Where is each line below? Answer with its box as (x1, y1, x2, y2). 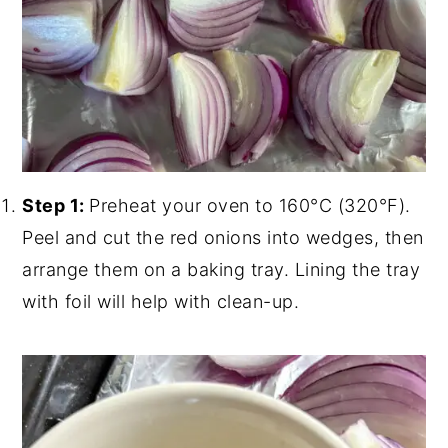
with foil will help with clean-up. (22, 290, 300, 312)
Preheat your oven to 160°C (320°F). (89, 194, 411, 216)
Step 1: (22, 194, 90, 216)
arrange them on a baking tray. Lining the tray (22, 258, 421, 280)
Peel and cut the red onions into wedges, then (22, 226, 424, 248)
